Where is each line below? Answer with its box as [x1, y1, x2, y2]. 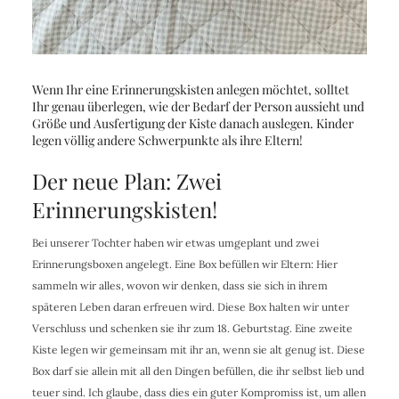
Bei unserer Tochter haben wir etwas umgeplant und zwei [31, 235, 319, 249]
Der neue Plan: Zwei [31, 166, 222, 195]
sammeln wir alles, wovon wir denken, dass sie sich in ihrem [31, 278, 328, 292]
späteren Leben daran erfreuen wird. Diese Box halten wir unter [31, 299, 349, 313]
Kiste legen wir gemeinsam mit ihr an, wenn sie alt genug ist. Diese [31, 342, 365, 356]
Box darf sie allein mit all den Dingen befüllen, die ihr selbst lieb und [31, 363, 364, 378]
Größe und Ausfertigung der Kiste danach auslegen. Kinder [31, 114, 354, 132]
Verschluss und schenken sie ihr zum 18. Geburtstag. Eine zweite [31, 321, 353, 335]
